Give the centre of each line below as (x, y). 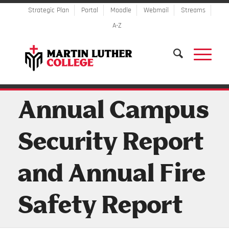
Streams (193, 10)
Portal (89, 10)
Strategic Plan (48, 10)
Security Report (110, 143)
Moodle (121, 10)
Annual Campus (113, 111)
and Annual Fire (111, 175)
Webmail (156, 10)
